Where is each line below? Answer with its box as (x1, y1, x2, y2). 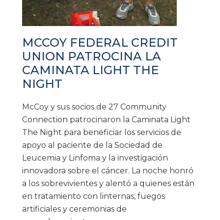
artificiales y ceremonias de (22, 204, 127, 214)
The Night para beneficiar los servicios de (22, 127, 181, 137)
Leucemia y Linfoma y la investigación (22, 153, 168, 163)
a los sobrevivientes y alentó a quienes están (22, 178, 194, 188)
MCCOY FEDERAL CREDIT (22, 35, 178, 50)
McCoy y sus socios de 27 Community (22, 102, 166, 111)
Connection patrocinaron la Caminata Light (22, 114, 191, 124)
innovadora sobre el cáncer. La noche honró (22, 165, 193, 175)
